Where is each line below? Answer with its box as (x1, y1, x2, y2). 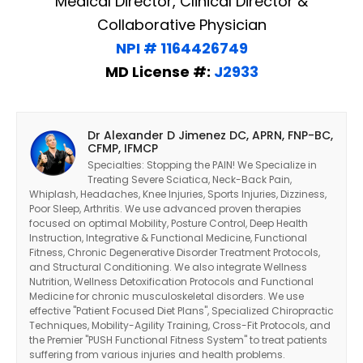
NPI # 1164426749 (115, 38, 248, 59)
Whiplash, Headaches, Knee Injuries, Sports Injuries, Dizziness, (29, 187, 327, 202)
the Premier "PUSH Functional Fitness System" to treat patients (29, 333, 327, 348)
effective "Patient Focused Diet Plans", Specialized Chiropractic (29, 304, 334, 318)
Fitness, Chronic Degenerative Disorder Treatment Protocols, (29, 246, 320, 260)
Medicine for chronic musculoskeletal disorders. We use (29, 289, 304, 304)
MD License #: (105, 62, 214, 83)
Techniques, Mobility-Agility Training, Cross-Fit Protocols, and (29, 318, 331, 333)
